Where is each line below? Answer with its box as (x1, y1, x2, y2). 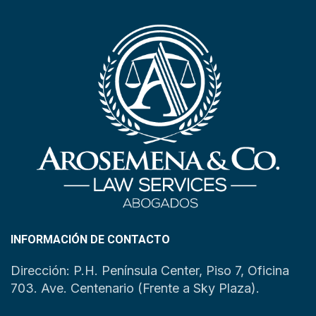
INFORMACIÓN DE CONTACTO (11, 233, 170, 247)
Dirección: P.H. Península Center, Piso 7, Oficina (11, 263, 289, 279)
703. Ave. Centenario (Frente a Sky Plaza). (11, 281, 260, 296)
